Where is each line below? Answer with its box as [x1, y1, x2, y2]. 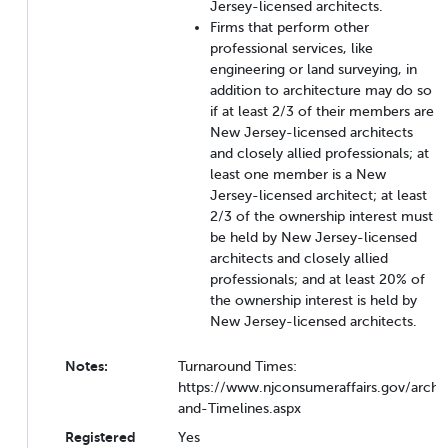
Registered [65, 428, 136, 445]
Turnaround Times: [178, 357, 297, 374]
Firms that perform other [210, 18, 369, 35]
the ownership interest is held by [210, 291, 417, 308]
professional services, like [210, 39, 373, 56]
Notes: [65, 357, 108, 374]
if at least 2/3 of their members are [210, 102, 434, 119]
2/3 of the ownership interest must [210, 207, 433, 224]
